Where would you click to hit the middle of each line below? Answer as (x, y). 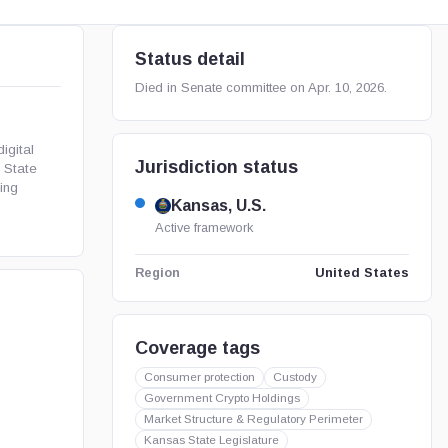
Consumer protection (199, 377)
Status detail (189, 59)
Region (157, 273)
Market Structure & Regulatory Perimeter (253, 419)
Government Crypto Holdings (221, 398)
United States (361, 272)
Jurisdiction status (216, 167)
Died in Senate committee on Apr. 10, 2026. (260, 87)
